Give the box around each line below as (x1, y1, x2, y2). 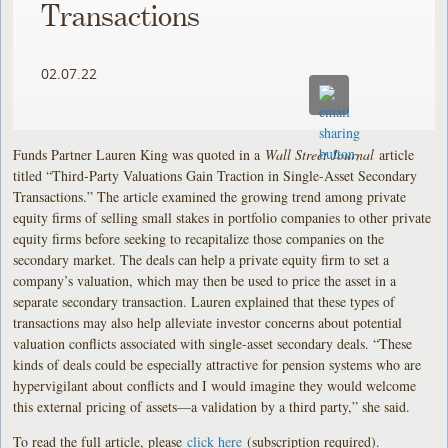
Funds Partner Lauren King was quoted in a (13, 144, 266, 164)
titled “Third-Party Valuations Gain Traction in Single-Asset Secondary (13, 165, 418, 185)
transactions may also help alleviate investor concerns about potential (13, 312, 403, 332)
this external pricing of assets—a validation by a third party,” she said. (13, 396, 411, 416)
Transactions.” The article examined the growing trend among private (13, 186, 407, 206)
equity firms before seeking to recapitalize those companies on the (13, 228, 385, 248)
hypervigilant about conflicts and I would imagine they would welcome (13, 375, 417, 395)
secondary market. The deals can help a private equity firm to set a (13, 249, 390, 269)
